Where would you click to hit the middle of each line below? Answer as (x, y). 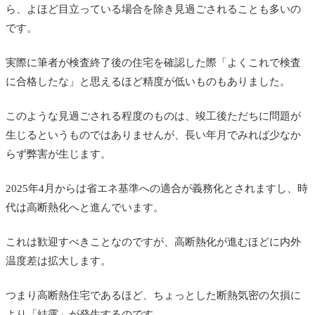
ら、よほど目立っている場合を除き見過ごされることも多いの (153, 9)
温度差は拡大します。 (58, 261)
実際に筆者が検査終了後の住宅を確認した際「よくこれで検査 (153, 62)
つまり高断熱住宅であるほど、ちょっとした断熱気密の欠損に (153, 295)
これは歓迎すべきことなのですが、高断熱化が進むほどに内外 (153, 242)
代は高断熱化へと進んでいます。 (85, 207)
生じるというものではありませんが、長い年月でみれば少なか (153, 135)
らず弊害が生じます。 (58, 154)
